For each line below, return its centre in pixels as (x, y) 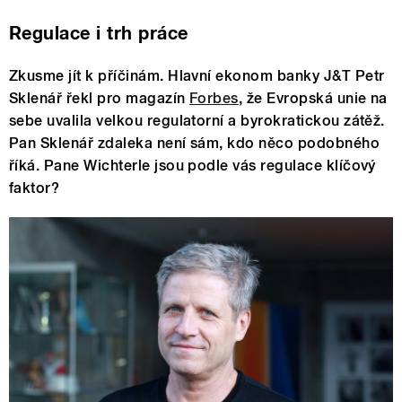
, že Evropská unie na (313, 99)
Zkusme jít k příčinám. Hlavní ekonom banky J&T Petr (197, 76)
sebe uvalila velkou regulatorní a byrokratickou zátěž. (197, 121)
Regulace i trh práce (99, 34)
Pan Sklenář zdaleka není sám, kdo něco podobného (195, 144)
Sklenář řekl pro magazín (99, 99)
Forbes (214, 99)
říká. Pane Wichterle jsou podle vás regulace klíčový (192, 166)
